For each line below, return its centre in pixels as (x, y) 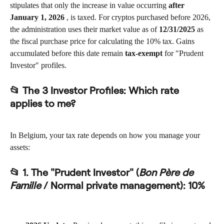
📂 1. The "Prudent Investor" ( (74, 172)
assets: (20, 147)
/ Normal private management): (114, 185)
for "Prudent (184, 53)
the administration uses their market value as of (84, 29)
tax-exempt (144, 53)
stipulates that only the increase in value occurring (89, 5)
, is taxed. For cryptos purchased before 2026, (138, 17)
